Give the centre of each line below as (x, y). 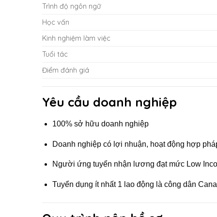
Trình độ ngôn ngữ (71, 7)
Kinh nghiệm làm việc (76, 39)
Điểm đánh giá (66, 70)
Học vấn (56, 23)
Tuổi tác (55, 54)
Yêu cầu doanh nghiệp (109, 102)
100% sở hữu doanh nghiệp (100, 124)
